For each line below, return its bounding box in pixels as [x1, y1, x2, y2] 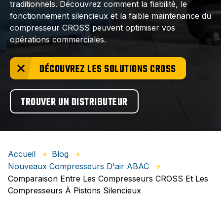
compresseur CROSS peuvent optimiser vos [10, 23, 175, 33]
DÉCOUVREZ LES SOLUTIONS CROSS [39, 62, 176, 77]
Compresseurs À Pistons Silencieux [8, 185, 141, 196]
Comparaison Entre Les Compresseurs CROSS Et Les [8, 174, 208, 184]
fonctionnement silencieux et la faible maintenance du [10, 11, 211, 21]
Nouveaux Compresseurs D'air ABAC [8, 161, 149, 172]
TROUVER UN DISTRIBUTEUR [21, 95, 128, 110]
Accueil [8, 148, 36, 159]
